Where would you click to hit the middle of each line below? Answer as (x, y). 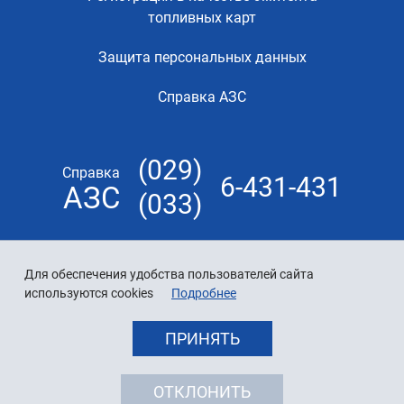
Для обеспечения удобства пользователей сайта (169, 274)
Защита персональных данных (202, 57)
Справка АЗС (202, 96)
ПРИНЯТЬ (202, 339)
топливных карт (202, 17)
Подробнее (204, 293)
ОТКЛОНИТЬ (202, 392)
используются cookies (89, 293)
